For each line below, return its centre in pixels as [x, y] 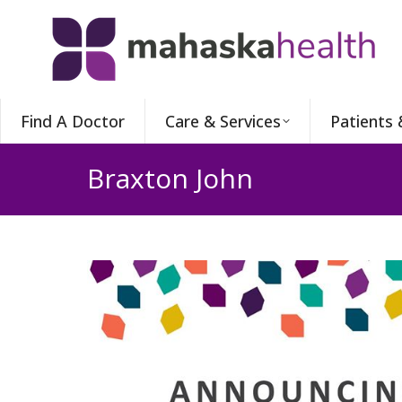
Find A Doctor [72, 121]
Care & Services [223, 121]
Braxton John [170, 178]
